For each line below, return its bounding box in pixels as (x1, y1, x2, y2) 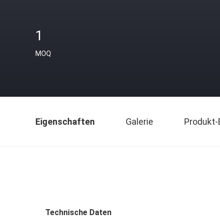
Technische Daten (45, 208, 111, 217)
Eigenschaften (35, 116, 95, 127)
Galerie (126, 116, 153, 127)
